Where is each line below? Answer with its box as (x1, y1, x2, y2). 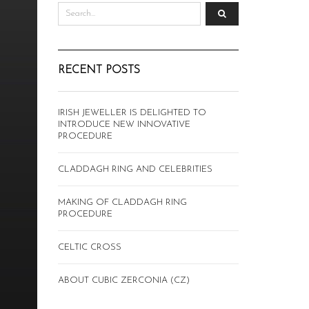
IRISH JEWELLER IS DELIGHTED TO (57, 108, 206, 117)
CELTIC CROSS (57, 242, 121, 252)
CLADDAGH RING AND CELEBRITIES (57, 164, 212, 174)
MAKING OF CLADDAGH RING (57, 197, 187, 207)
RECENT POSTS (57, 64, 140, 76)
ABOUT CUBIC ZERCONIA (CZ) (57, 275, 190, 285)
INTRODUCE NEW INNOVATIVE (57, 119, 190, 129)
